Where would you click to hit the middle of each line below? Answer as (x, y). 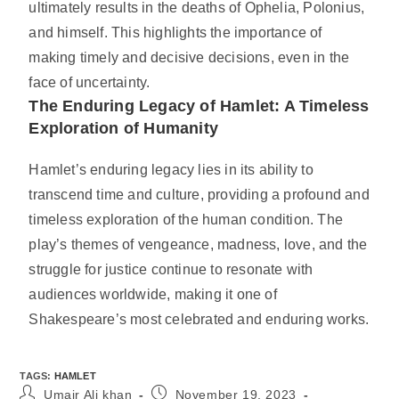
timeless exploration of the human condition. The (186, 220)
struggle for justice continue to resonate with (171, 270)
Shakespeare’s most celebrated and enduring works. (199, 320)
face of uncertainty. (90, 83)
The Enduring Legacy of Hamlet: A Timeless (199, 106)
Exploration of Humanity (124, 129)
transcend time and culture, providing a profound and (199, 195)
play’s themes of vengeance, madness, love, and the (198, 245)
